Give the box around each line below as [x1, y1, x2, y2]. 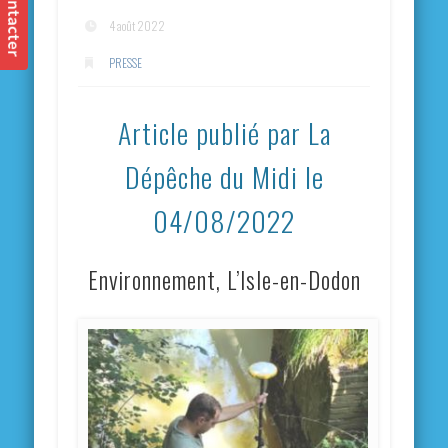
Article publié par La [117, 111, 331, 153]
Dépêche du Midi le [124, 155, 324, 197]
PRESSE [109, 54, 143, 72]
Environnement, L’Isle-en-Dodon [87, 261, 361, 297]
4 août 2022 [109, 17, 166, 35]
